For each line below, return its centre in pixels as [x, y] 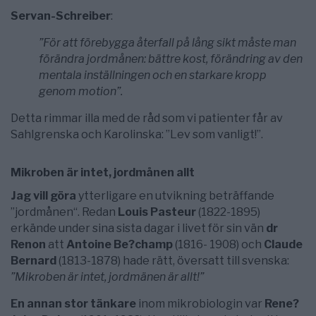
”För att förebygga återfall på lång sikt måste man [168, 43]
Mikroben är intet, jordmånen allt [103, 172]
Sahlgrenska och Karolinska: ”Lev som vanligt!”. [137, 134]
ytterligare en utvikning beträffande [175, 196]
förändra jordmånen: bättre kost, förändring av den [171, 59]
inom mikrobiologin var [200, 304]
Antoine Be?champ [120, 244]
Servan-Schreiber [61, 16]
